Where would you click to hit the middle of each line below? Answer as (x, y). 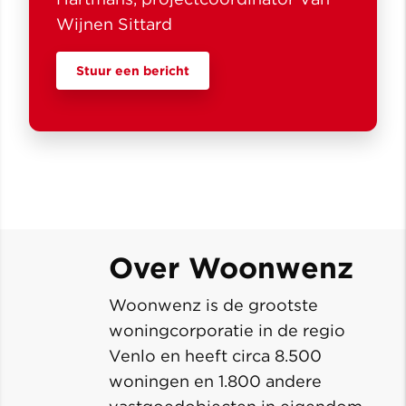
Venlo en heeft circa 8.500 (215, 355)
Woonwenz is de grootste (213, 304)
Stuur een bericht (133, 70)
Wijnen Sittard (114, 24)
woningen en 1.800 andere (215, 381)
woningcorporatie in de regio (227, 330)
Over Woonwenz (236, 267)
